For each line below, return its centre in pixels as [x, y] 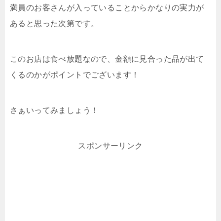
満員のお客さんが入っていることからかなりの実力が [107, 7]
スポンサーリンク [110, 146]
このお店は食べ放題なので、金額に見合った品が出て [107, 59]
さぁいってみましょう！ [55, 110]
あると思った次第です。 [55, 23]
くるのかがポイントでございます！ [75, 74]
